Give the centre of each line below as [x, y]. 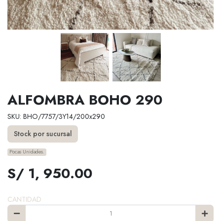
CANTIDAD [24, 200]
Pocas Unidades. [27, 152]
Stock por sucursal [43, 134]
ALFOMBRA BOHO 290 [85, 100]
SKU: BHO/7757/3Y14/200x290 [56, 116]
